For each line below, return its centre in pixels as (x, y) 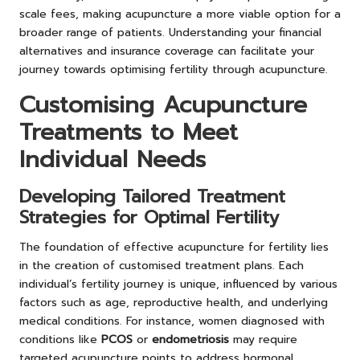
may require (263, 339)
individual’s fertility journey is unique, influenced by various (178, 284)
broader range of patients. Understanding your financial (170, 32)
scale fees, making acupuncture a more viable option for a (180, 14)
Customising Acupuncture (163, 104)
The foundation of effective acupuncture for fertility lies (174, 247)
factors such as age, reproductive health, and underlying (174, 302)
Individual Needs (112, 159)
